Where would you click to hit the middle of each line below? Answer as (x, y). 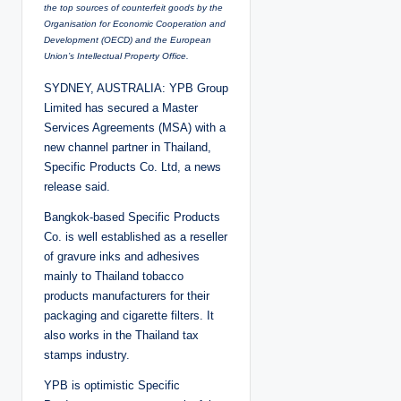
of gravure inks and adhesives (122, 257)
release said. (77, 187)
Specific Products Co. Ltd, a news (132, 167)
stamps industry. (87, 355)
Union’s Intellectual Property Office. (116, 56)
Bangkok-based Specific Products (132, 218)
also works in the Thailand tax (121, 336)
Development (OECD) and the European (128, 40)
